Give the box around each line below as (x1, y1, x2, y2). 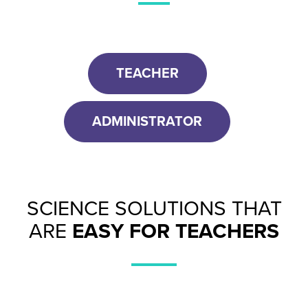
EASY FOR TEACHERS (72, 218, 279, 244)
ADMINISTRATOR (92, 113, 202, 130)
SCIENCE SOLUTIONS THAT (26, 195, 282, 221)
